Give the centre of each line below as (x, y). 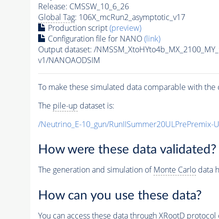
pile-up (65, 105)
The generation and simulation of (96, 170)
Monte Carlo (175, 170)
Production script (77, 28)
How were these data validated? (127, 150)
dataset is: (96, 105)
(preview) (125, 28)
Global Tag (56, 17)
